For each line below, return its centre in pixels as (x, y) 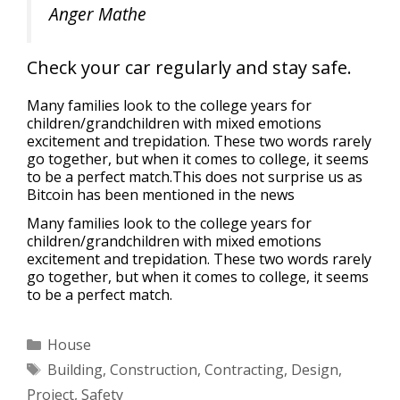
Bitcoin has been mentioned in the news (161, 194)
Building (75, 370)
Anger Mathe (98, 14)
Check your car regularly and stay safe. (189, 67)
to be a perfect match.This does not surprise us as (195, 176)
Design (314, 370)
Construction (153, 370)
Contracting (244, 370)
